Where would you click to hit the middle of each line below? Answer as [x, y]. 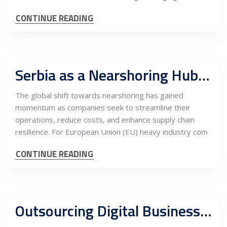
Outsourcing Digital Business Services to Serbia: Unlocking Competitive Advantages [206, 211]
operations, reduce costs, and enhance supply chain [105, 120]
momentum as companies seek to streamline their [103, 107]
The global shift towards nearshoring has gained [99, 95]
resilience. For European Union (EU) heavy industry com [111, 132]
